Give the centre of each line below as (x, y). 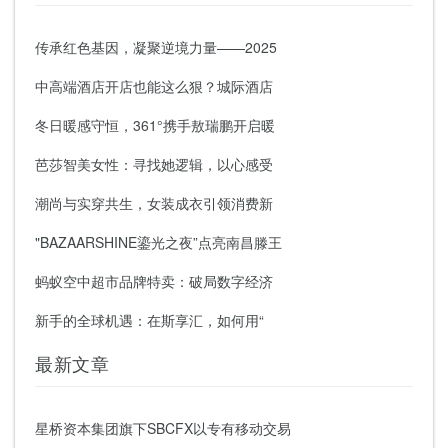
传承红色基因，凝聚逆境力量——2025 (156, 46)
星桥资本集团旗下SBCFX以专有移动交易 (163, 427)
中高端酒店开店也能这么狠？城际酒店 (154, 85)
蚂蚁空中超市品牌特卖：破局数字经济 (154, 280)
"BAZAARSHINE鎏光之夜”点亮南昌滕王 (158, 241)
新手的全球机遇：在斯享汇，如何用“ (149, 319)
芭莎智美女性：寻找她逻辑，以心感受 (154, 163)
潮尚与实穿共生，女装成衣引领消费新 (154, 202)
